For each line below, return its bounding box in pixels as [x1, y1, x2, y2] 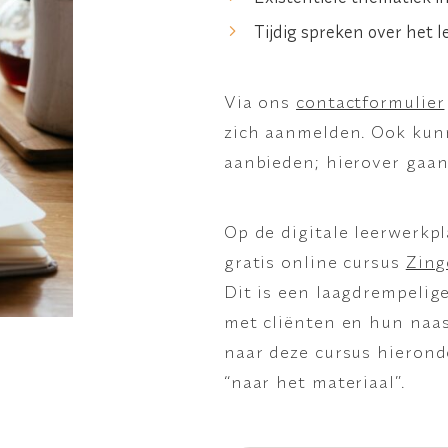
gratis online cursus [223, 250, 400, 272]
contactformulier [296, 90, 445, 112]
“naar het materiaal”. [223, 370, 405, 392]
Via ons [223, 90, 291, 112]
